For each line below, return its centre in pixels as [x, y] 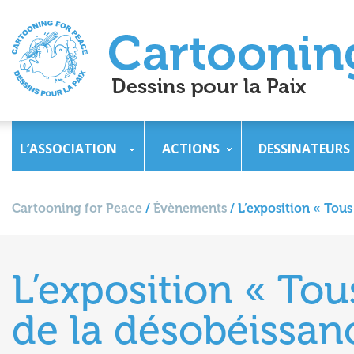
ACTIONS [191, 149]
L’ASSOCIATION [68, 149]
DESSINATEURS [304, 149]
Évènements [190, 208]
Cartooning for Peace [77, 208]
